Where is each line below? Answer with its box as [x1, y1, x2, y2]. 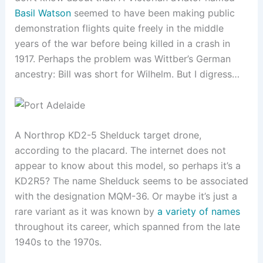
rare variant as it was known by [14, 205, 157, 218]
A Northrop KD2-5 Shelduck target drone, [14, 129, 201, 141]
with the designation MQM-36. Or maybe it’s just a [14, 190, 237, 203]
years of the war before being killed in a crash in [14, 37, 230, 49]
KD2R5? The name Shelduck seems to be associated [14, 175, 248, 187]
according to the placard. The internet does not [14, 144, 226, 157]
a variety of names [157, 205, 240, 218]
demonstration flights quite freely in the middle [14, 22, 224, 34]
